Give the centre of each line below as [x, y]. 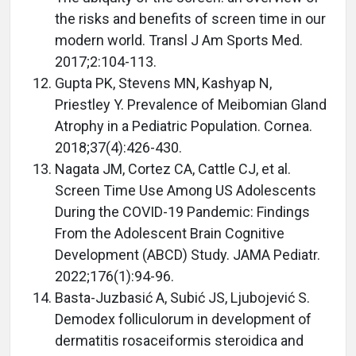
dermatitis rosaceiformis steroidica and [179, 340]
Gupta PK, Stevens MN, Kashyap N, [163, 83]
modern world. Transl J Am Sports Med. [179, 40]
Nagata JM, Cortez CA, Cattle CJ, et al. [173, 168]
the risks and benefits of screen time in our [190, 18]
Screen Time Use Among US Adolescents [186, 190]
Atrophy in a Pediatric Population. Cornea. [184, 126]
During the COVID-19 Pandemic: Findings [182, 211]
